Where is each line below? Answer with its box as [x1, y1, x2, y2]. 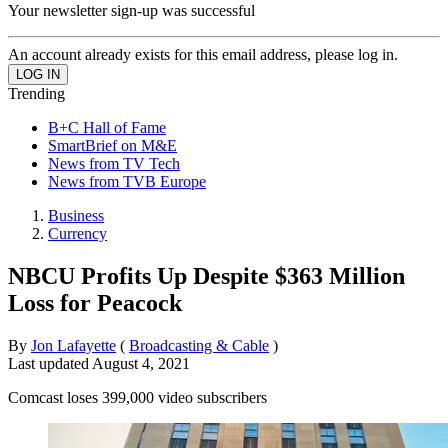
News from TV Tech [48, 154, 180, 172]
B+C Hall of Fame [48, 118, 166, 136]
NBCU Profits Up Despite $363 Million [8, 262, 405, 289]
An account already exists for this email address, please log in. [8, 45, 398, 63]
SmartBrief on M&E [48, 136, 177, 154]
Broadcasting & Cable [129, 336, 269, 354]
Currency [48, 224, 107, 242]
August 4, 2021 [92, 354, 190, 372]
